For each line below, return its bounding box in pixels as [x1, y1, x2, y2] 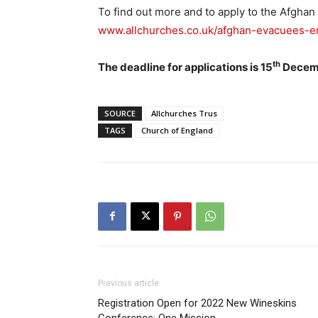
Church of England [141, 124, 213, 136]
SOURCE [104, 107, 136, 119]
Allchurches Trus [151, 107, 217, 119]
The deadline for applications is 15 [98, 60, 273, 74]
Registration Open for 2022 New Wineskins [98, 296, 297, 309]
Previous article [98, 278, 159, 288]
